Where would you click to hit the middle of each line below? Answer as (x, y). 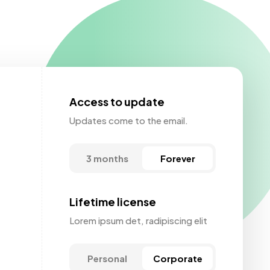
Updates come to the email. (128, 121)
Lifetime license (112, 202)
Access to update (117, 102)
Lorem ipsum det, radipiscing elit (138, 221)
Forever (177, 159)
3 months (108, 159)
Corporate (177, 259)
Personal (108, 259)
